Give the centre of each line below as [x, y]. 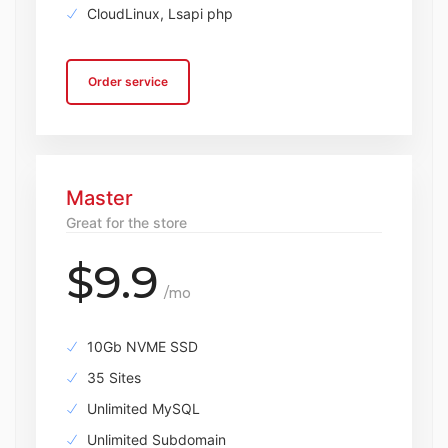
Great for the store [126, 222]
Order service [128, 81]
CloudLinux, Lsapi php [158, 13]
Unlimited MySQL [141, 408]
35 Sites [112, 377]
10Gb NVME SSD [140, 346]
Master [99, 198]
